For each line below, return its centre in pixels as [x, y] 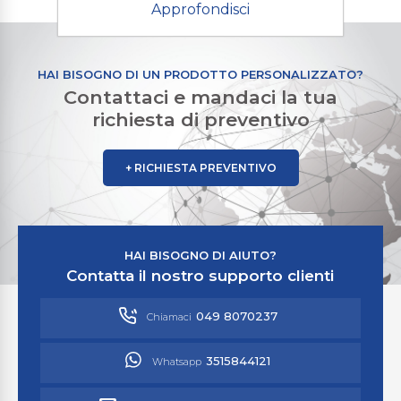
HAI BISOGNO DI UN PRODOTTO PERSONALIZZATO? [200, 74]
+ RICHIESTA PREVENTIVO [200, 168]
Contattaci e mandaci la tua [200, 97]
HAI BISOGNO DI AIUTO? [200, 255]
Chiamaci [169, 316]
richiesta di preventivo [200, 119]
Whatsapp [177, 361]
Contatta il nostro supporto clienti [200, 276]
